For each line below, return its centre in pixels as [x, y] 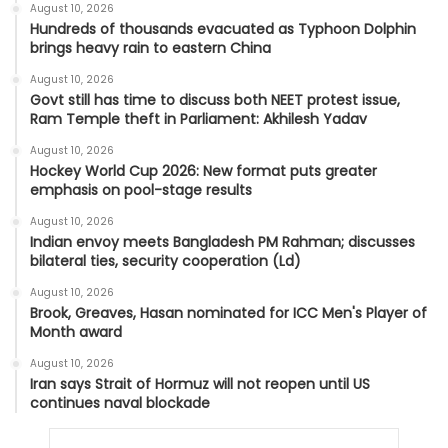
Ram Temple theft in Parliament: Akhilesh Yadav [198, 119]
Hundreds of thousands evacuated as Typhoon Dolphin [223, 29]
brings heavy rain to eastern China [150, 48]
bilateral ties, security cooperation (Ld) [165, 261]
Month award [76, 332]
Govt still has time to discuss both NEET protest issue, [215, 100]
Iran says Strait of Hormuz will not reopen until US [200, 384]
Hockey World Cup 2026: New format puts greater [203, 171]
